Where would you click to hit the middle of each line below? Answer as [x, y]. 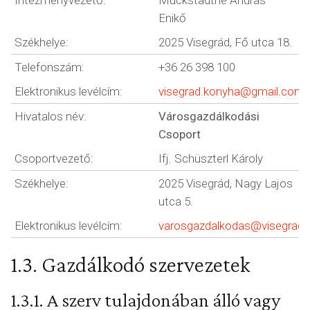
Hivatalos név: [51, 116]
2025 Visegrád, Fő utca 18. [225, 42]
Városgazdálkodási [209, 116]
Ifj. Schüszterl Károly [211, 158]
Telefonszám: [49, 67]
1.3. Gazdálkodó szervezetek [130, 264]
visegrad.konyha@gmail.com [231, 91]
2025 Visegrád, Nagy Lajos [226, 183]
